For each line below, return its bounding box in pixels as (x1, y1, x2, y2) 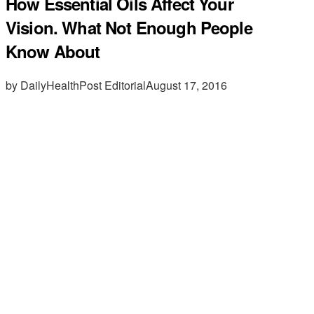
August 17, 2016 (146, 76, 227, 93)
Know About (6, 39, 100, 63)
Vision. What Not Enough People (6, 15, 252, 39)
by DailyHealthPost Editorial (6, 76, 146, 93)
